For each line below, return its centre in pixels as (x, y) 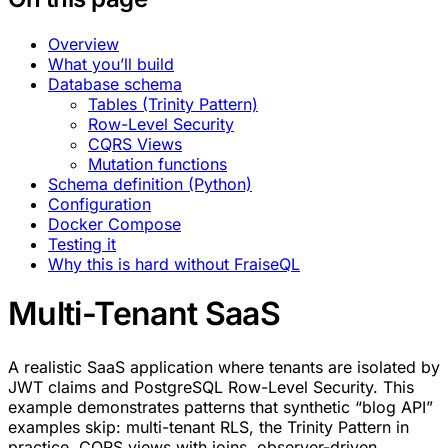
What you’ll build (111, 64)
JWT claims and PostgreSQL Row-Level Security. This (211, 387)
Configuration (99, 204)
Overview (83, 44)
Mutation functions (157, 164)
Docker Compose (114, 224)
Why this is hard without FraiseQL (174, 264)
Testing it (82, 244)
